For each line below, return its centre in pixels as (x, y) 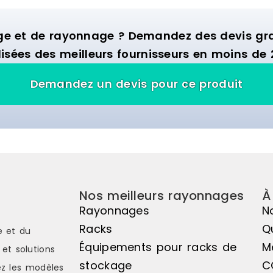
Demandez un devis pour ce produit (136, 84)
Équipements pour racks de (158, 247)
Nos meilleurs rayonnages (162, 196)
